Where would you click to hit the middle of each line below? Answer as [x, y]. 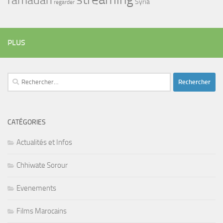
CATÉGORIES [27, 122]
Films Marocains [42, 211]
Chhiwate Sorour [42, 165]
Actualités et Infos [44, 142]
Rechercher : [26, 78]
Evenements [36, 188]
